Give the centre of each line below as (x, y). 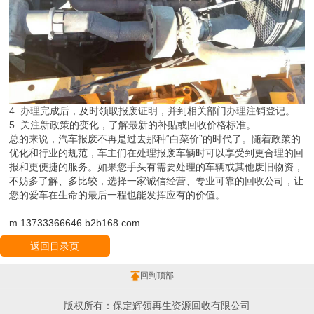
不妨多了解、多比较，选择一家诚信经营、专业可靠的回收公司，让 (157, 181)
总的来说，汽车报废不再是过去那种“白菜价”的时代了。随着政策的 (155, 139)
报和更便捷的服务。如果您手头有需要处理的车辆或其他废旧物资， (157, 167)
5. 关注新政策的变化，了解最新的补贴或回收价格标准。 (133, 125)
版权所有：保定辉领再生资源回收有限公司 (157, 306)
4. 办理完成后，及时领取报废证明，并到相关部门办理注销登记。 (152, 111)
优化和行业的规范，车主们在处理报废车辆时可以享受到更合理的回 (157, 153)
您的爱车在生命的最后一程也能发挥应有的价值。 (117, 195)
